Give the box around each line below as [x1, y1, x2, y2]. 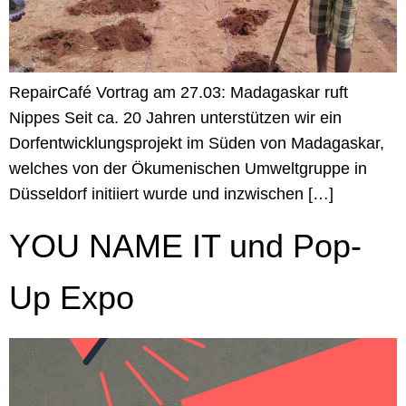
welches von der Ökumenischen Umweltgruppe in [9, 159, 367, 179]
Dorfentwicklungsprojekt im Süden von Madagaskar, [9, 134, 384, 153]
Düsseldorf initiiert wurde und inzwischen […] [9, 185, 333, 204]
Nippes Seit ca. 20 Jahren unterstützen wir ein [9, 109, 342, 128]
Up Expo [9, 278, 134, 316]
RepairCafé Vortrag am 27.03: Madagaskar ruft [9, 83, 348, 102]
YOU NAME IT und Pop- [9, 227, 362, 265]
